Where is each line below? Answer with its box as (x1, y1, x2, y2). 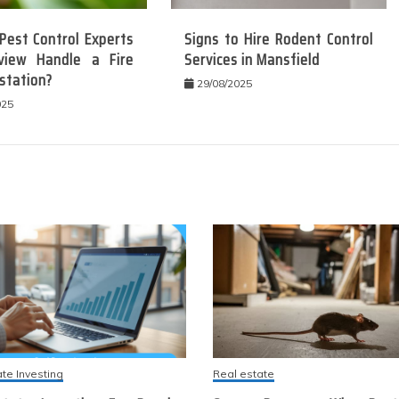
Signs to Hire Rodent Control (184, 26, 373, 52)
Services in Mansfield (184, 46, 321, 72)
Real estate (213, 367, 274, 381)
